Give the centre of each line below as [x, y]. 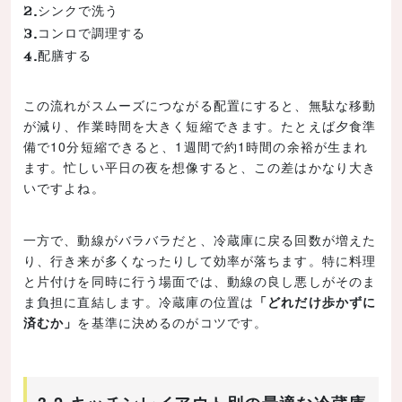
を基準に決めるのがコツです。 [173, 322]
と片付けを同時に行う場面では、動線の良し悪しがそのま [200, 280]
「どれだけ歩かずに [315, 301]
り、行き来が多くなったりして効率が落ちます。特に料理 [200, 260]
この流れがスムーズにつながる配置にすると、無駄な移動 [200, 105]
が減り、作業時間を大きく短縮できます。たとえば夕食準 [200, 125]
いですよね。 [64, 187]
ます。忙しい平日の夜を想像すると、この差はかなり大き [200, 166]
